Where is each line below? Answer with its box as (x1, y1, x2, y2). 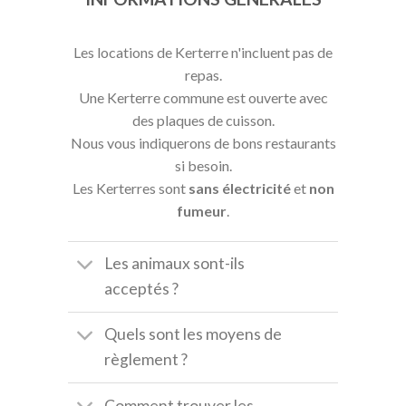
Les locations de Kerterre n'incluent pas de (73, 43, 333, 61)
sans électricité (188, 179, 291, 197)
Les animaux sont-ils (104, 254, 246, 274)
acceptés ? (104, 279, 179, 299)
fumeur (177, 201, 227, 219)
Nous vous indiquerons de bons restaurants (70, 133, 336, 151)
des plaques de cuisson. (131, 111, 275, 129)
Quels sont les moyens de (104, 324, 283, 344)
